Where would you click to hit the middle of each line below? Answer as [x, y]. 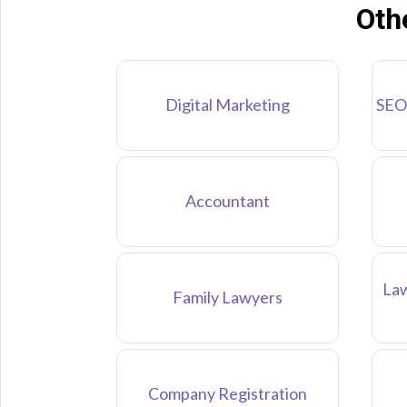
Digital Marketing [227, 105]
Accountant [227, 201]
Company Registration [227, 394]
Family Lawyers [227, 298]
